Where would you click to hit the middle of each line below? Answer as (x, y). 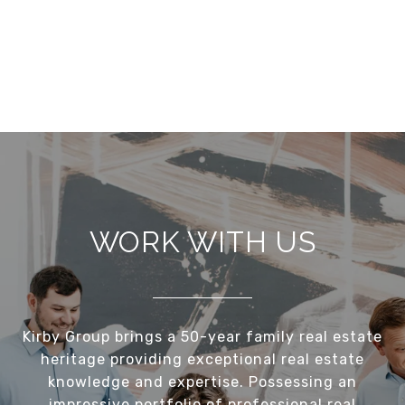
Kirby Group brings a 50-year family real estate (202, 337)
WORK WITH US (202, 242)
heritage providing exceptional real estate (202, 360)
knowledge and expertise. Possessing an (202, 382)
